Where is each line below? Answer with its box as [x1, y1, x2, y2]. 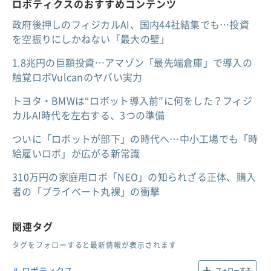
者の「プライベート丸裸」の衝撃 [12, 184, 160, 198]
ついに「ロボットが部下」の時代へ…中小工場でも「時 [12, 131, 258, 146]
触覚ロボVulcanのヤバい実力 [12, 70, 143, 84]
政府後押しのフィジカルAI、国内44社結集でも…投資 [12, 17, 250, 31]
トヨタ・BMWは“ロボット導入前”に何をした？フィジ [12, 93, 253, 108]
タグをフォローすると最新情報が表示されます [12, 240, 177, 251]
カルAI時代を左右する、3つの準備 [12, 108, 165, 122]
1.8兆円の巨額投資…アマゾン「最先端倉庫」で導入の [12, 55, 253, 70]
